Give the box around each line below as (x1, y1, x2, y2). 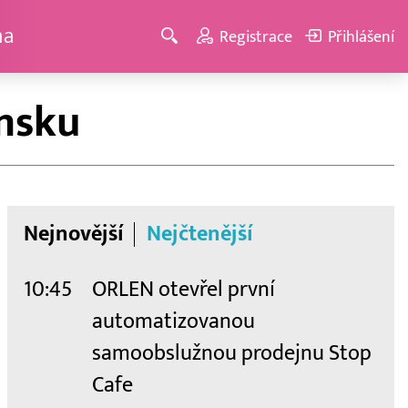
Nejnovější (24, 221, 124, 248)
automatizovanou (92, 309, 255, 335)
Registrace (219, 26, 293, 46)
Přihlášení (327, 26, 394, 46)
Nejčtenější (146, 221, 253, 248)
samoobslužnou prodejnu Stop (92, 341, 372, 367)
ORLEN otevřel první (92, 277, 275, 303)
